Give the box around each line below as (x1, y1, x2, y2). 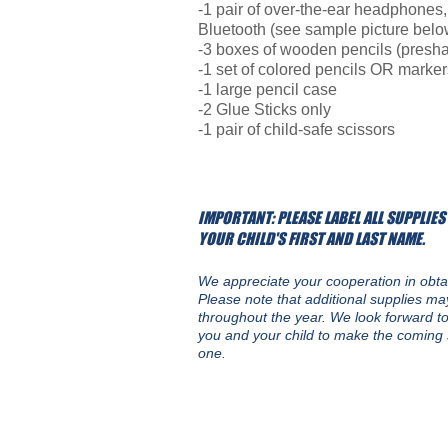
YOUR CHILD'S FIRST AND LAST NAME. (198, 229, 425, 248)
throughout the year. (198, 309, 330, 325)
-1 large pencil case (198, 81, 337, 98)
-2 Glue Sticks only (198, 101, 331, 118)
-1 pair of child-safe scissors (198, 121, 395, 138)
